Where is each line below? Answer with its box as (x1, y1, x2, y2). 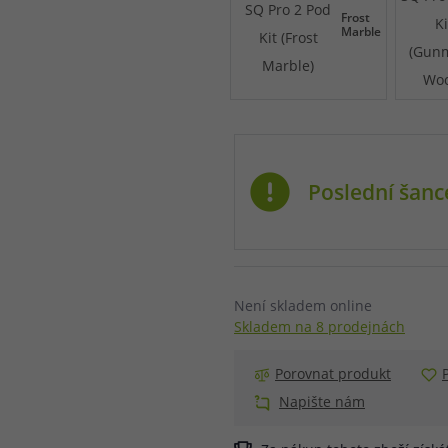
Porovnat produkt (275, 364, 391, 384)
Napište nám (279, 392, 365, 412)
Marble (340, 23, 381, 40)
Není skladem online (234, 296, 372, 316)
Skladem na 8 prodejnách (234, 317, 405, 337)
